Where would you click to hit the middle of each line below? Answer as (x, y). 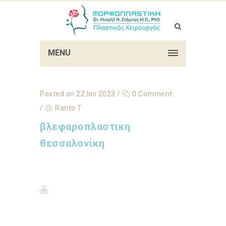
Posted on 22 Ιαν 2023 (78, 94)
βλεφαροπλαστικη (85, 127)
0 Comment (151, 94)
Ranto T (69, 108)
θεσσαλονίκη (72, 143)
